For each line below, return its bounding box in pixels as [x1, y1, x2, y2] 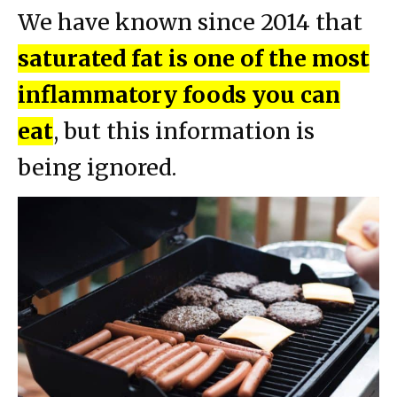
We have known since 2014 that [18, 7, 362, 36]
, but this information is [53, 116, 315, 145]
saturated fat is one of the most [18, 43, 370, 73]
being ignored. [18, 152, 176, 182]
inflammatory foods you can [18, 80, 340, 109]
